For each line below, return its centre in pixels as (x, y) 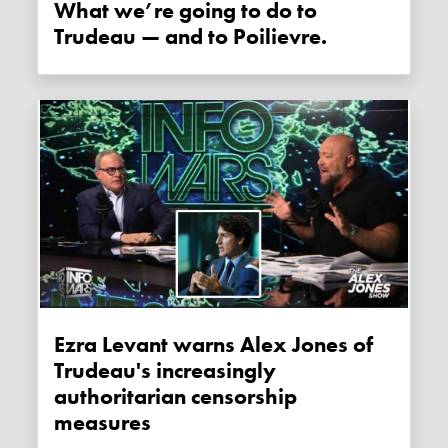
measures (103, 422)
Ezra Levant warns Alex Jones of (214, 344)
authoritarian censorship (176, 396)
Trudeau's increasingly (165, 370)
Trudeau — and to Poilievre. (191, 37)
